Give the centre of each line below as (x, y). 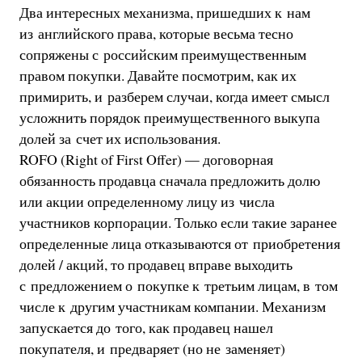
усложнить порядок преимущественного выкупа (169, 117)
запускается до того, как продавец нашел (146, 327)
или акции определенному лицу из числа (147, 201)
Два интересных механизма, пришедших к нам (164, 12)
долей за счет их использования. (120, 138)
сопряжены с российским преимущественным (162, 54)
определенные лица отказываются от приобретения (179, 243)
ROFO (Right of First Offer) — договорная (146, 159)
